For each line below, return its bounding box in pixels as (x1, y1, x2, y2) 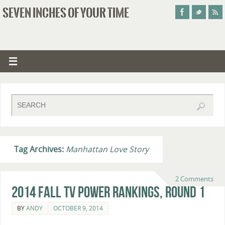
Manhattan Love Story (66, 143, 149, 155)
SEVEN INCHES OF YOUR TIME (3, 7, 129, 19)
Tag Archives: (14, 143, 66, 155)
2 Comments (175, 174, 213, 184)
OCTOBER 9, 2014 (53, 203, 103, 212)
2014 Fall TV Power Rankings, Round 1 (11, 183, 205, 200)
